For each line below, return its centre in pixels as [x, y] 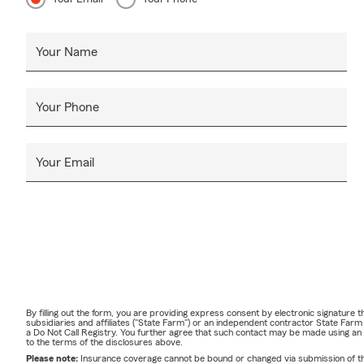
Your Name [67, 52]
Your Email [65, 162]
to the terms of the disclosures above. [104, 342]
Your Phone [67, 107]
